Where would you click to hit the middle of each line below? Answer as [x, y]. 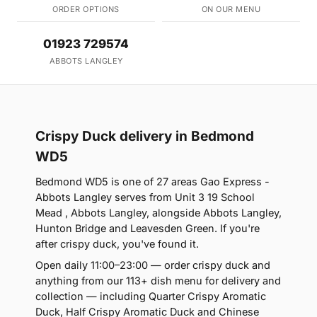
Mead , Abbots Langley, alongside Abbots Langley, [158, 213]
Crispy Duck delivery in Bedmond [145, 137]
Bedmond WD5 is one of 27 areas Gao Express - [152, 182]
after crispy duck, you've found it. [117, 244]
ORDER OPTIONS [86, 10]
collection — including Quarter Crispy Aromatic [151, 296]
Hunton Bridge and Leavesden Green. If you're [148, 229]
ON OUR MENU [231, 10]
